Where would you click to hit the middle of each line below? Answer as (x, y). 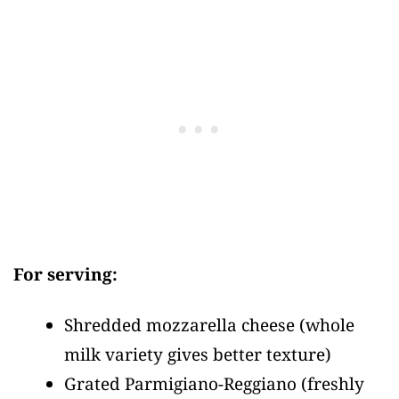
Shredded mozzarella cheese (182, 325)
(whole (327, 325)
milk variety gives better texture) (198, 354)
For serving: (65, 274)
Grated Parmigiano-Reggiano (183, 383)
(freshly (333, 383)
